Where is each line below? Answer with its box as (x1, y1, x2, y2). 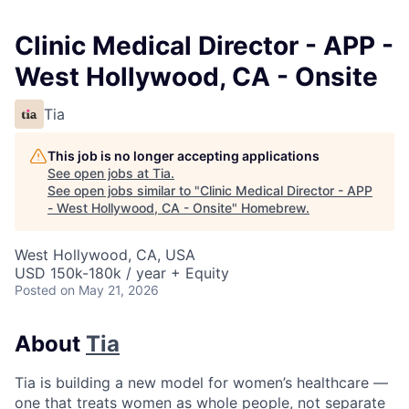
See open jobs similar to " (47, 183, 200, 198)
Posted (15, 282, 57, 298)
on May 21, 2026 (60, 282, 159, 298)
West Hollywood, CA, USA (15, 246, 195, 264)
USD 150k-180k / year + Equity (15, 264, 229, 282)
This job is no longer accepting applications (47, 148, 320, 163)
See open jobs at (47, 165, 152, 181)
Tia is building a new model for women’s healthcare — (15, 372, 388, 392)
